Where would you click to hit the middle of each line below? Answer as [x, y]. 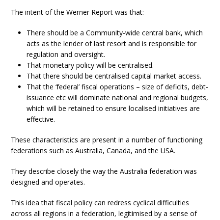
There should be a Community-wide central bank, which [115, 33]
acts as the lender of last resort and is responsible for [112, 43]
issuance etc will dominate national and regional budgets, [118, 97]
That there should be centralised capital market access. [114, 76]
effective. [41, 119]
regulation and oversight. [66, 54]
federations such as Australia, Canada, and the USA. [93, 151]
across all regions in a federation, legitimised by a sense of [104, 213]
